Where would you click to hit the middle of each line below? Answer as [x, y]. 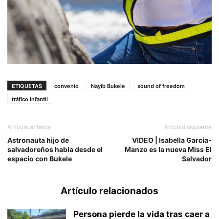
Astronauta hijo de [38, 140]
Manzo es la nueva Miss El [168, 150]
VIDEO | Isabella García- [172, 140]
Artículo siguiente [188, 127]
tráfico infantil [30, 99]
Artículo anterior [29, 127]
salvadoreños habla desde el [55, 150]
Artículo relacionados [109, 191]
